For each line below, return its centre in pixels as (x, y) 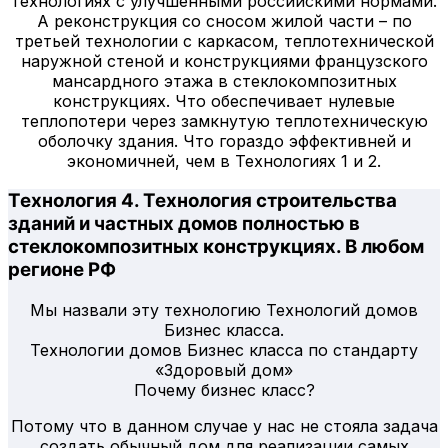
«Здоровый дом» (224, 370)
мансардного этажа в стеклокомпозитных (224, 80)
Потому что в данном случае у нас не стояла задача (224, 426)
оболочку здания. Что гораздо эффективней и (224, 140)
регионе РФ (62, 270)
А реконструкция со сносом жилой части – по (224, 20)
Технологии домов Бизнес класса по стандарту (224, 350)
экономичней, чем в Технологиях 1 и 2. (224, 160)
